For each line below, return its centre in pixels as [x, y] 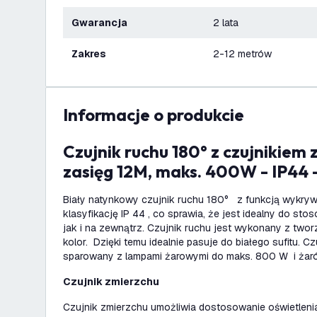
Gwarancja [103, 23]
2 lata [226, 23]
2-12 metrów [242, 54]
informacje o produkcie [156, 115]
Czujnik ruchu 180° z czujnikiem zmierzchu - [69, 151]
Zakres [92, 54]
